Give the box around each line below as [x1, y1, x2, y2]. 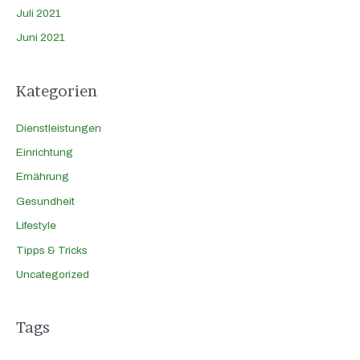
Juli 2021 [16, 6, 61, 19]
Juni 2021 [16, 31, 65, 44]
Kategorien [16, 80, 97, 100]
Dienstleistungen [16, 121, 101, 134]
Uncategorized [16, 268, 89, 281]
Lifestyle [16, 219, 56, 232]
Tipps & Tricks [16, 243, 88, 256]
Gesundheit [16, 194, 75, 207]
